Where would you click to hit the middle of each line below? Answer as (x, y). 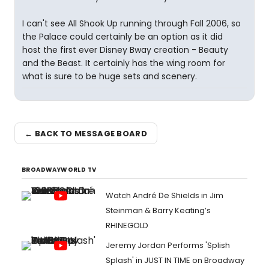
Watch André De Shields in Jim (165, 195)
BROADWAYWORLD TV (59, 170)
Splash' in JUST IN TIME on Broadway (175, 260)
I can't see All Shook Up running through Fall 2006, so (131, 23)
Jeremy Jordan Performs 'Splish (168, 245)
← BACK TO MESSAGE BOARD (86, 133)
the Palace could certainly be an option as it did (122, 37)
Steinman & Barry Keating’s (158, 210)
